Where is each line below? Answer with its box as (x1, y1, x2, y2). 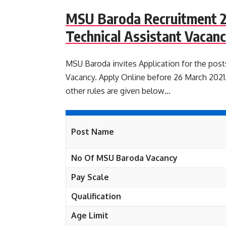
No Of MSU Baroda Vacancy (71, 153, 178, 163)
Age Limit (71, 210, 108, 220)
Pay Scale (71, 172, 109, 182)
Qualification (71, 191, 121, 201)
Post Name (71, 127, 114, 137)
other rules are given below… (66, 86, 171, 96)
